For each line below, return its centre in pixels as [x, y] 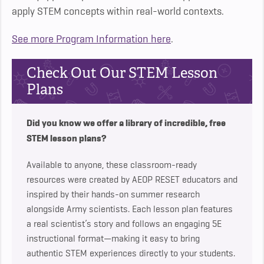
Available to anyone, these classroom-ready [112, 165]
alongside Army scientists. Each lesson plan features [130, 209]
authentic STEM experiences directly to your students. [131, 254]
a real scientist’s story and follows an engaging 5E [124, 224]
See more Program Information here [91, 39]
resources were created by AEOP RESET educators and [132, 180]
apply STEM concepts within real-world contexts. [118, 11]
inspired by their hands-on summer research [113, 195]
